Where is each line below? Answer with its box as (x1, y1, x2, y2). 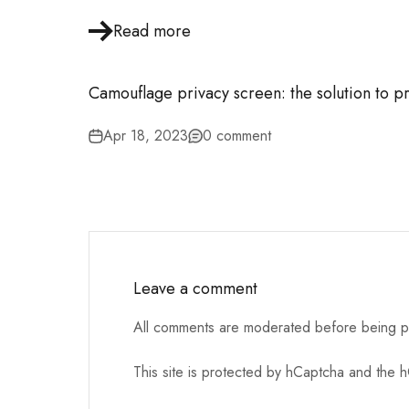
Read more (113, 19, 191, 43)
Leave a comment (133, 277, 257, 300)
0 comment (203, 125, 271, 146)
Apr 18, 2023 (103, 125, 188, 146)
